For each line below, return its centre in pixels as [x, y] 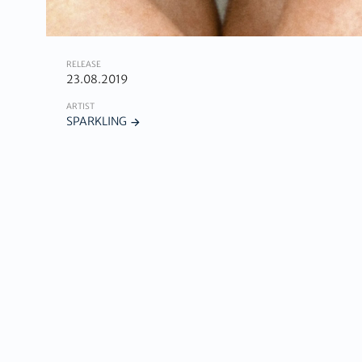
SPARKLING [97, 122]
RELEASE [84, 64]
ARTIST [80, 107]
